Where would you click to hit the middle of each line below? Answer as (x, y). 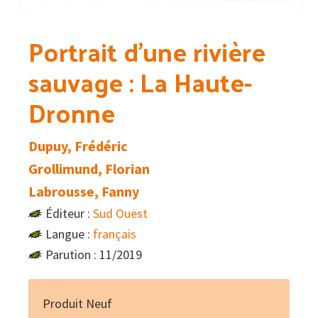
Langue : (69, 234)
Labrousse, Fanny (84, 192)
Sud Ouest (120, 214)
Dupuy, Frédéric (78, 146)
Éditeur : (69, 214)
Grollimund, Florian (89, 169)
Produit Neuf (77, 304)
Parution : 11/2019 (94, 255)
